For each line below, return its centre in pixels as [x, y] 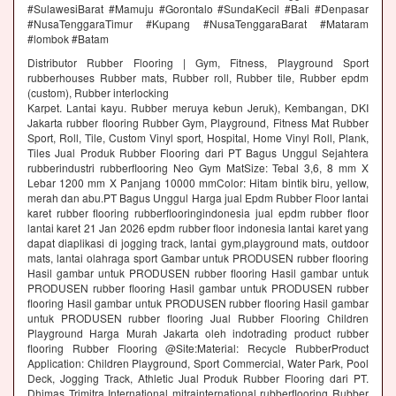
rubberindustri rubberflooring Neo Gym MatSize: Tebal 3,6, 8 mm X [198, 168]
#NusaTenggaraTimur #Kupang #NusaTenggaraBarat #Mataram [198, 24]
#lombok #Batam [68, 39]
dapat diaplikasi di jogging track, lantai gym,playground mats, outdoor [198, 243]
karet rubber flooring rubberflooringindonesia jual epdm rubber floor [198, 213]
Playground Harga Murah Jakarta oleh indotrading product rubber [198, 333]
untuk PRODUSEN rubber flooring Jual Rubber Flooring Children [198, 318]
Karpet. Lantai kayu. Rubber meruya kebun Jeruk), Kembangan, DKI [198, 108]
